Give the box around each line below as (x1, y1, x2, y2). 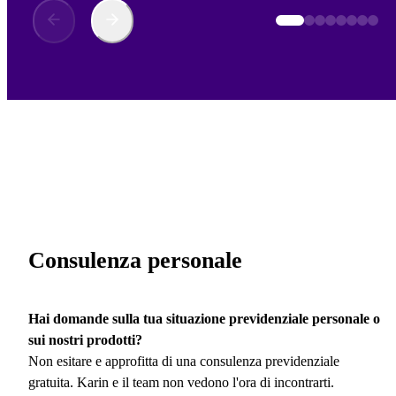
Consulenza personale (28, 247, 242, 274)
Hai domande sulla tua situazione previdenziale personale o (28, 310, 380, 326)
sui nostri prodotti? (28, 331, 142, 347)
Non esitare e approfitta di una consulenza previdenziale (28, 353, 339, 369)
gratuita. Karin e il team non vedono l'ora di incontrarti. (28, 374, 334, 390)
